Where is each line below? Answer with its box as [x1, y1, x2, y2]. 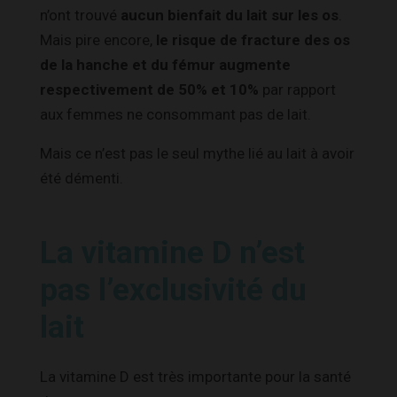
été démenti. [40, 168, 123, 187]
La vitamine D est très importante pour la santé [40, 367, 351, 385]
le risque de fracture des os [156, 30, 350, 49]
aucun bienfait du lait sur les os [121, 5, 339, 24]
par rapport [259, 80, 336, 98]
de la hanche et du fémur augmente [40, 55, 291, 74]
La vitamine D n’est [40, 234, 305, 271]
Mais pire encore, [40, 30, 156, 49]
